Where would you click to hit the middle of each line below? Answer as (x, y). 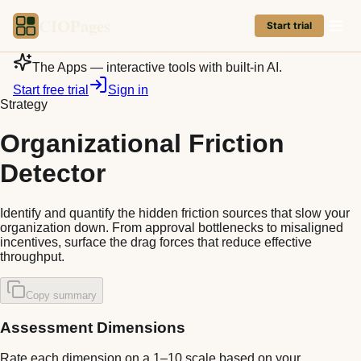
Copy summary (61, 295)
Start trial (289, 25)
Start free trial (51, 90)
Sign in (128, 90)
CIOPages (75, 26)
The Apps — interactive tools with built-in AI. (157, 67)
